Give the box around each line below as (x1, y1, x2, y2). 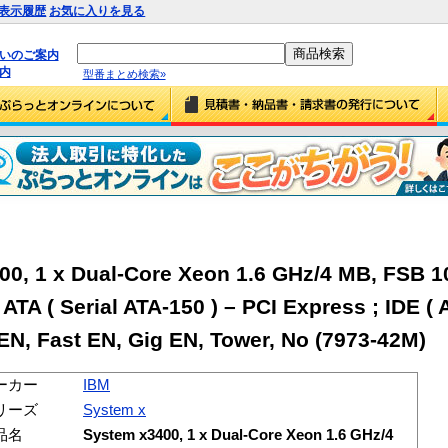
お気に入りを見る (49, 4, 146, 18)
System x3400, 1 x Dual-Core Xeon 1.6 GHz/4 (83, 426, 393, 443)
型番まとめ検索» (82, 67, 166, 80)
